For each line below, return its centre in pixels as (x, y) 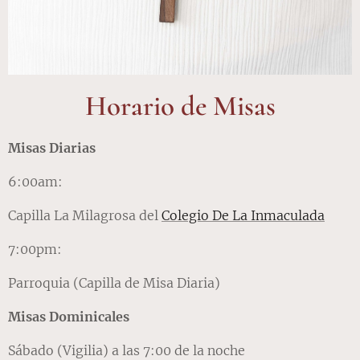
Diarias (72, 147)
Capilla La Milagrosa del (85, 215)
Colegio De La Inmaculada (243, 215)
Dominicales (89, 316)
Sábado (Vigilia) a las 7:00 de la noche (127, 350)
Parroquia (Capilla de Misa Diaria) (114, 282)
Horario (129, 106)
